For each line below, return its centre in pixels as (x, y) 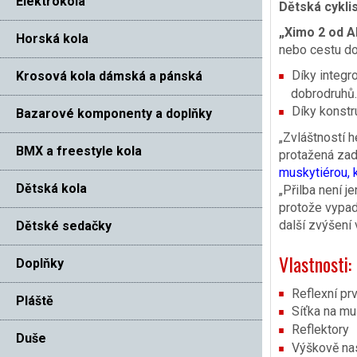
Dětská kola (51, 188)
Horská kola (52, 38)
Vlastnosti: (315, 263)
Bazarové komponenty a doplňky (114, 113)
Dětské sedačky (64, 226)
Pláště (35, 300)
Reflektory (320, 330)
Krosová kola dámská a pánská (109, 76)
